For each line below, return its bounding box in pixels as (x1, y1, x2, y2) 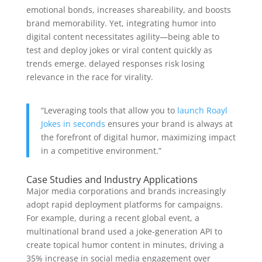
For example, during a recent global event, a (26, 212, 199, 223)
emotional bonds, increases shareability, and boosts (26, 4, 231, 15)
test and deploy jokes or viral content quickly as (26, 44, 212, 56)
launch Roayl (177, 104, 227, 116)
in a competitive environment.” (40, 144, 161, 156)
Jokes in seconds (40, 118, 105, 129)
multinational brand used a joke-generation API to (26, 225, 222, 237)
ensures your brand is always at (105, 118, 233, 129)
